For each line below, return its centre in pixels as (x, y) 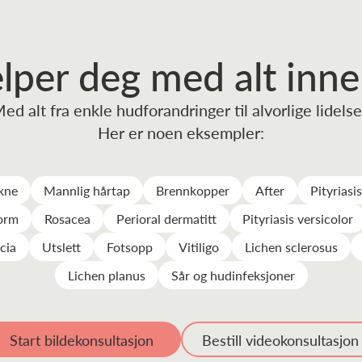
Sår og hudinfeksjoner (233, 275)
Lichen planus (106, 275)
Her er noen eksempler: (181, 133)
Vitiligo (199, 247)
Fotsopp (130, 247)
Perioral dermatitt (166, 219)
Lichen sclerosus (291, 247)
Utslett (61, 247)
